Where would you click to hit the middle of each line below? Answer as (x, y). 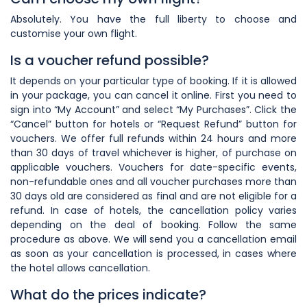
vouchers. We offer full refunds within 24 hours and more (153, 138)
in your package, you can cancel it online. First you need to (153, 95)
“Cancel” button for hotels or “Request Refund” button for (153, 124)
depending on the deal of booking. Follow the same (153, 224)
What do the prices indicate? (108, 294)
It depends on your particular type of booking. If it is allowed (153, 81)
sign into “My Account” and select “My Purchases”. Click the (153, 109)
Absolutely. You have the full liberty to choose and (153, 19)
